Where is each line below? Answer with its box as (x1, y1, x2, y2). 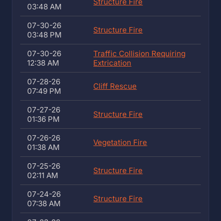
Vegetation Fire (93, 138, 147, 147)
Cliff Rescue (93, 81, 137, 91)
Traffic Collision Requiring (93, 49, 186, 58)
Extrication (93, 58, 132, 68)
